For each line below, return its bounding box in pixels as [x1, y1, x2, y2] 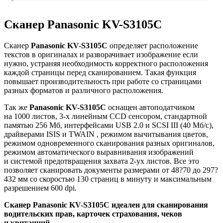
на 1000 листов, [4, 111, 59, 120]
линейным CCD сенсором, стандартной [70, 111, 207, 120]
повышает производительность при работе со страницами [4, 77, 202, 86]
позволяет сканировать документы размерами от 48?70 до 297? [4, 165, 218, 174]
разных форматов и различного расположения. [4, 86, 163, 95]
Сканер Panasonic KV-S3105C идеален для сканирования [4, 200, 208, 209]
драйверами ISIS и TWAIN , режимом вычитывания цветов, [4, 129, 208, 138]
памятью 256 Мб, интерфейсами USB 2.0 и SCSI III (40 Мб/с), [4, 120, 214, 129]
